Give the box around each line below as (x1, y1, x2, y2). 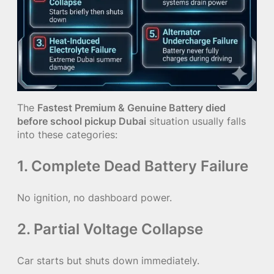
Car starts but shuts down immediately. (17, 254, 199, 267)
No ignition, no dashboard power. (17, 191, 172, 204)
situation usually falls (146, 114, 246, 127)
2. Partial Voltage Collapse (17, 220, 203, 239)
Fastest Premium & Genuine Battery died (37, 101, 226, 114)
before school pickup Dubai (17, 114, 146, 127)
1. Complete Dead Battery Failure (17, 157, 248, 175)
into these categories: (17, 128, 117, 141)
